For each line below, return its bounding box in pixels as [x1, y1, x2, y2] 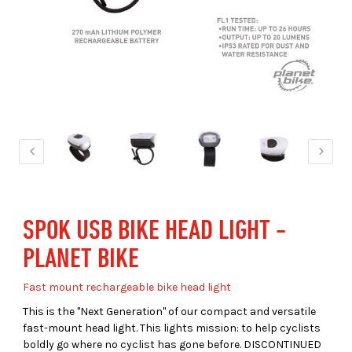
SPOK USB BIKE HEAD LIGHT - [23, 213, 286, 244]
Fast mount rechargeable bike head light [23, 280, 231, 294]
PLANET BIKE [23, 241, 139, 273]
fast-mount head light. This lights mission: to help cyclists [23, 321, 321, 335]
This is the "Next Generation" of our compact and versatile [23, 305, 316, 318]
